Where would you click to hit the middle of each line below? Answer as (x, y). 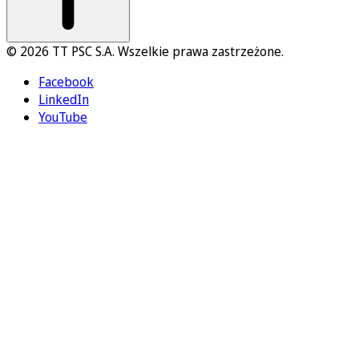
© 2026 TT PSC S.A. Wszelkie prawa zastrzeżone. (145, 52)
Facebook (66, 82)
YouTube (63, 117)
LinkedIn (64, 100)
